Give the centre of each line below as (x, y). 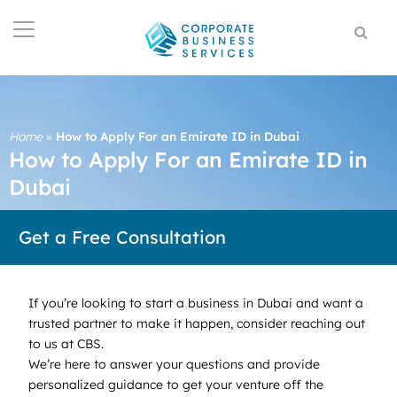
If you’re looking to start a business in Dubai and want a (196, 303)
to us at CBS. (66, 343)
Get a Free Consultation (122, 237)
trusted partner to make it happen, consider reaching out (197, 323)
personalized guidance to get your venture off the (176, 384)
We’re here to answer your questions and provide (174, 364)
